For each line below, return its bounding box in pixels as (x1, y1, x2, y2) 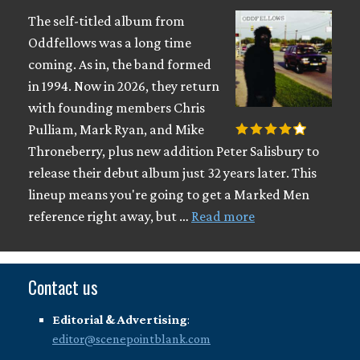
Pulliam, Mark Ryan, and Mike (28, 121, 204, 137)
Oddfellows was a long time (28, 35, 191, 51)
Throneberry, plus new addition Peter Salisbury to (28, 143, 319, 159)
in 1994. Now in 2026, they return (28, 78, 219, 94)
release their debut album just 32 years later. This (28, 165, 317, 181)
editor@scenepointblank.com (52, 332, 211, 346)
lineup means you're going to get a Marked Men (28, 186, 309, 202)
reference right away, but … (28, 208, 191, 224)
